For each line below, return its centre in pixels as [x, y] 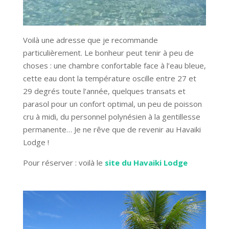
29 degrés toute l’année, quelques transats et [104, 91]
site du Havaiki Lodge [146, 162]
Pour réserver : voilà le [64, 162]
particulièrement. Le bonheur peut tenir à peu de [108, 52]
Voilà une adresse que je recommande [90, 40]
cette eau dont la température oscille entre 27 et [109, 78]
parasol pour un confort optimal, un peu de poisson [112, 104]
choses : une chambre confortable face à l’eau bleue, [114, 65]
